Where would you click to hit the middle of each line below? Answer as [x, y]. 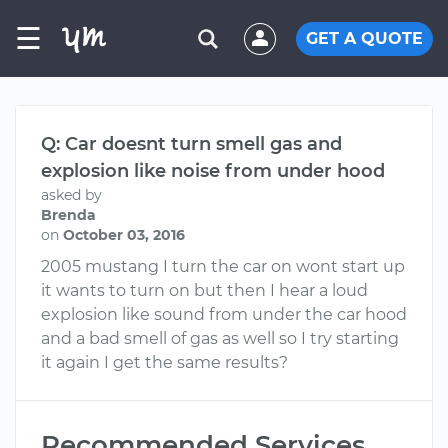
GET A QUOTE [364, 38]
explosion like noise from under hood [213, 171]
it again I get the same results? [164, 362]
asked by [71, 195]
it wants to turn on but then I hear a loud [204, 290]
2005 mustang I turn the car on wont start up [223, 266]
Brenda [68, 215]
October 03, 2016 [124, 235]
